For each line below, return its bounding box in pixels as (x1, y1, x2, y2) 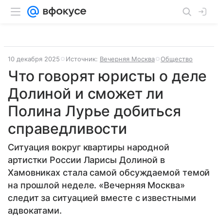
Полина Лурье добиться (8, 102, 181, 120)
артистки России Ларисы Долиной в (8, 155, 165, 165)
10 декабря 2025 (8, 55, 60, 63)
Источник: (66, 55, 100, 63)
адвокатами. (8, 205, 62, 216)
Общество (161, 55, 193, 63)
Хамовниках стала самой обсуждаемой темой (8, 167, 210, 178)
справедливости (8, 120, 127, 137)
